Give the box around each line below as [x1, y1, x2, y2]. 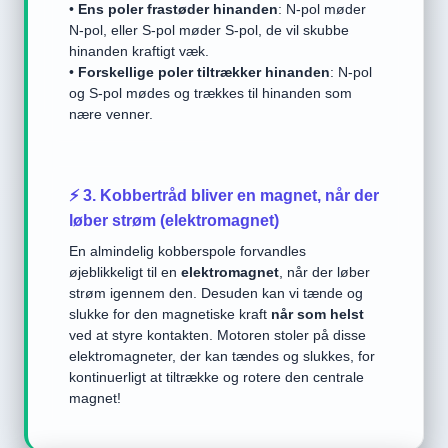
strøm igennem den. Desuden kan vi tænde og [69, 285, 363, 301]
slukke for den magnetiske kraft [69, 306, 271, 322]
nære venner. [69, 106, 153, 122]
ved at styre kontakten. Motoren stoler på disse [69, 327, 366, 343]
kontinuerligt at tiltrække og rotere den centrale [69, 369, 364, 385]
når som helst [271, 306, 364, 322]
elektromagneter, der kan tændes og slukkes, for [69, 348, 375, 364]
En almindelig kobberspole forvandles [69, 243, 306, 259]
